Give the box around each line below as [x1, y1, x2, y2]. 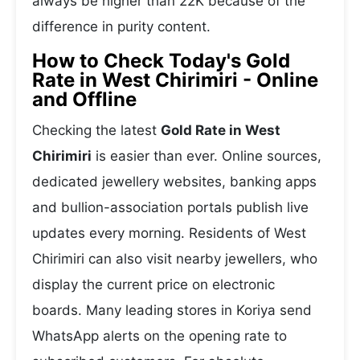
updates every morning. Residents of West [32, 225, 306, 241]
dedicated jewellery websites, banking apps [32, 174, 317, 190]
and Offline [32, 88, 137, 111]
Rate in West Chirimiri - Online [32, 68, 318, 92]
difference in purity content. [32, 18, 211, 35]
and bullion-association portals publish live [32, 199, 309, 215]
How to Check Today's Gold [32, 49, 290, 72]
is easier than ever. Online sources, [92, 148, 321, 164]
